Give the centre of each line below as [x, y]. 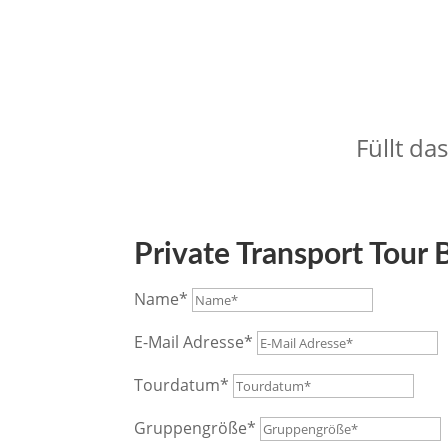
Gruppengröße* [195, 428]
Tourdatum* [182, 385]
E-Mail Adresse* [194, 342]
